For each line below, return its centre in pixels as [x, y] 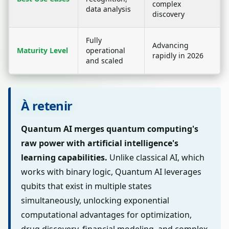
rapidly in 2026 [178, 55]
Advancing [170, 45]
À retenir [47, 106]
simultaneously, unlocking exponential [95, 200]
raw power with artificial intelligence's [100, 143]
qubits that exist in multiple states [86, 186]
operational [106, 50]
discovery [168, 14]
